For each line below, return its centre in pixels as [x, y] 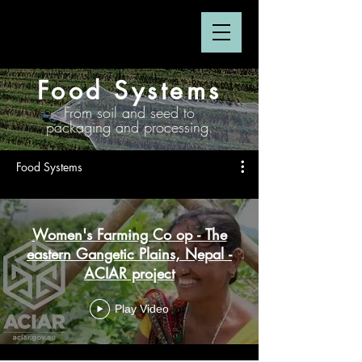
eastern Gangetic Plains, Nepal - [106, 253]
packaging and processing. [129, 127]
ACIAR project [129, 273]
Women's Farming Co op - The [129, 234]
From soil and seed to [129, 112]
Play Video [142, 309]
